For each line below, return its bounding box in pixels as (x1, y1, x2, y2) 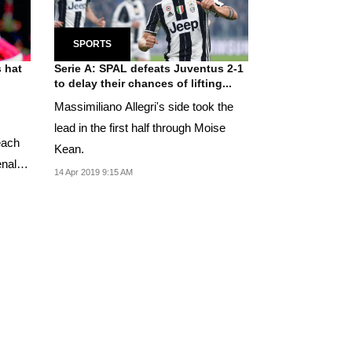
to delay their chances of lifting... (53, 76, 232, 90)
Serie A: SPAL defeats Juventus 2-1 (53, 61, 244, 75)
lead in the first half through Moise (53, 120, 225, 134)
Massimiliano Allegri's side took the (53, 99, 233, 113)
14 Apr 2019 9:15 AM (53, 167, 133, 177)
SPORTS (72, 38, 112, 49)
